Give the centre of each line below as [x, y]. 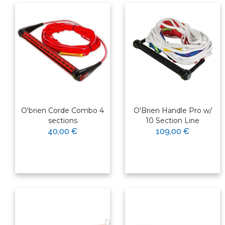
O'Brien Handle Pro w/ [173, 111]
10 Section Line [173, 121]
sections [63, 121]
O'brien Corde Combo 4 [63, 111]
